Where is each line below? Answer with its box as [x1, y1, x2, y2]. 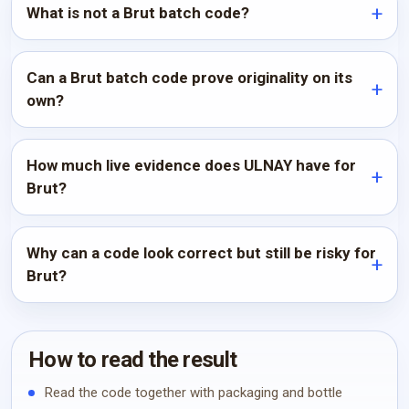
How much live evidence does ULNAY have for [26, 156, 356, 174]
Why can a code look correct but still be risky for [26, 244, 376, 262]
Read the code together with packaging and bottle [45, 384, 342, 401]
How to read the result [28, 347, 237, 372]
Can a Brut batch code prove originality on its [26, 68, 352, 87]
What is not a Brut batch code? [26, 4, 249, 22]
